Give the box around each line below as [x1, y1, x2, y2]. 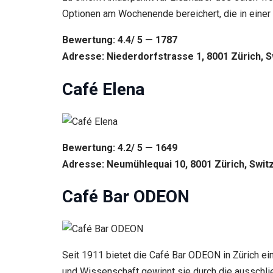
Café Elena [62, 79, 144, 99]
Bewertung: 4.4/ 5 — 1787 [62, 34, 180, 46]
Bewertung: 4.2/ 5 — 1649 [62, 141, 180, 154]
